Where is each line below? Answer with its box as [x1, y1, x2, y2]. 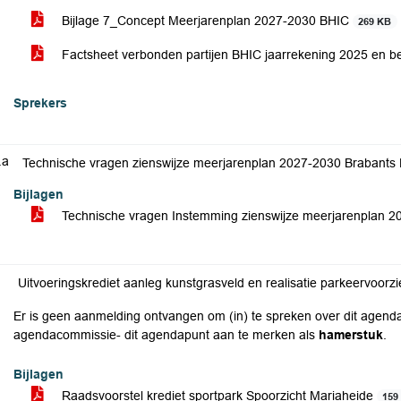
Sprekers [13, 96, 67, 110]
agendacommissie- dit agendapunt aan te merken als [13, 328, 319, 342]
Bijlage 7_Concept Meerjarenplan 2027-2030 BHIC [58, 13, 353, 28]
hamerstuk [319, 328, 383, 342]
